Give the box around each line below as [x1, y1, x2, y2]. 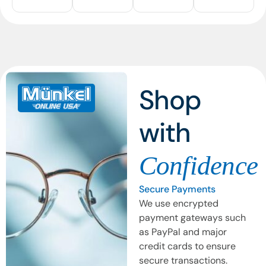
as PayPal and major [138, 225, 227, 238]
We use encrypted [138, 197, 218, 210]
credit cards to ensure [138, 239, 236, 252]
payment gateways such [138, 211, 246, 224]
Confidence [138, 150, 258, 180]
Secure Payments [138, 182, 216, 195]
